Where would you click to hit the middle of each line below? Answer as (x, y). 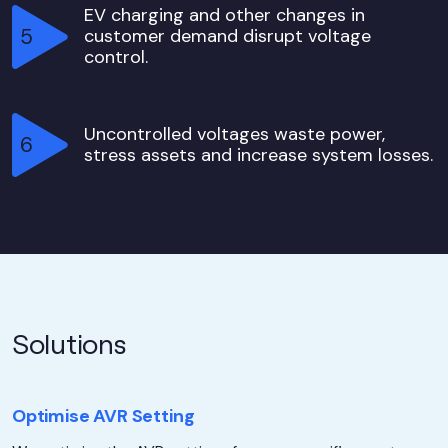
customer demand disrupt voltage (227, 36)
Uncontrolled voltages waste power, (234, 134)
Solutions (69, 342)
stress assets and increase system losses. (258, 155)
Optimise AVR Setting (103, 416)
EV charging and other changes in (224, 15)
